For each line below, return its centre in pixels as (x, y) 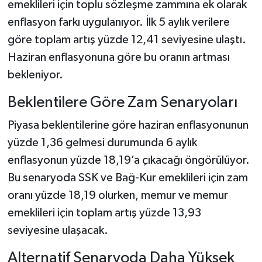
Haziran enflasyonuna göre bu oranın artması (118, 57)
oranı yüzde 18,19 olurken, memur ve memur (118, 196)
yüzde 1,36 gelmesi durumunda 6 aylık (102, 143)
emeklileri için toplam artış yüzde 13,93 (104, 213)
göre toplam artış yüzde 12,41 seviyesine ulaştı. (127, 39)
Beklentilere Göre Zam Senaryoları (122, 102)
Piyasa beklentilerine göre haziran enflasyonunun (128, 125)
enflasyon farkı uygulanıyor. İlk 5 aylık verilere (118, 22)
